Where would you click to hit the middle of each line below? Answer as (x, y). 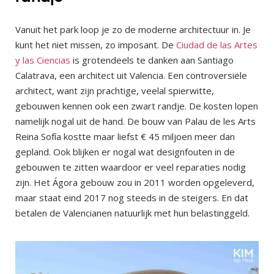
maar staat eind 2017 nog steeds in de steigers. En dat (132, 198)
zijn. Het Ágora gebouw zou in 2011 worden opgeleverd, (135, 183)
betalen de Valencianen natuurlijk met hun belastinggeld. (132, 213)
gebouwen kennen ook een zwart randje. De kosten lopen (137, 106)
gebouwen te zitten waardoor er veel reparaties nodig (131, 167)
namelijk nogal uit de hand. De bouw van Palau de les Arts (135, 121)
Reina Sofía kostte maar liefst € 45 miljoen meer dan (125, 137)
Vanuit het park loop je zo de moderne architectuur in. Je (133, 30)
